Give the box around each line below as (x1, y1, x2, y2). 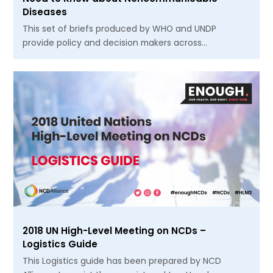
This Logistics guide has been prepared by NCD (23, 254, 222, 267)
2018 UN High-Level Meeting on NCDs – (23, 224, 207, 237)
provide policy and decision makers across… (23, 36, 208, 49)
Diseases (23, 5, 68, 18)
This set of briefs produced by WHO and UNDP (23, 22, 217, 35)
